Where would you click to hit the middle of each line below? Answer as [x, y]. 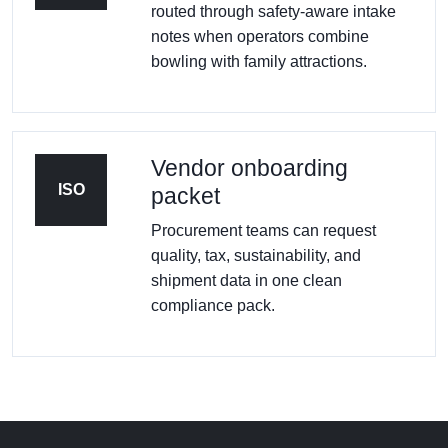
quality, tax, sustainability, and [256, 255]
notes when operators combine [260, 36]
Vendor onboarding [249, 167]
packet [185, 195]
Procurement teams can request [263, 230]
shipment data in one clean [246, 280]
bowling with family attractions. [259, 61]
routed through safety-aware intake [273, 11]
